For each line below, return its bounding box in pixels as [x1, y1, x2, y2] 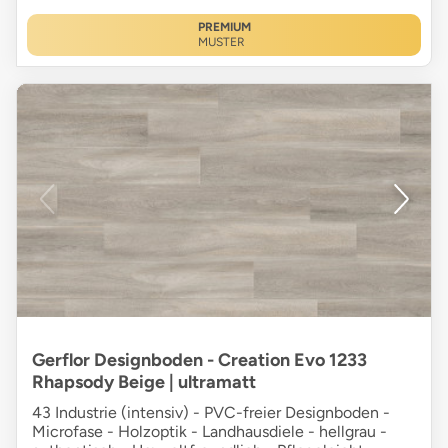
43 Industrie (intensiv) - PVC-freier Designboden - [32, 403, 390, 423]
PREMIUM [197, 20, 251, 35]
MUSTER [197, 35, 245, 50]
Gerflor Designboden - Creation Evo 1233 [32, 349, 367, 372]
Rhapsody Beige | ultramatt [32, 371, 256, 394]
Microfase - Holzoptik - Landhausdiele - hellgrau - [32, 422, 387, 442]
